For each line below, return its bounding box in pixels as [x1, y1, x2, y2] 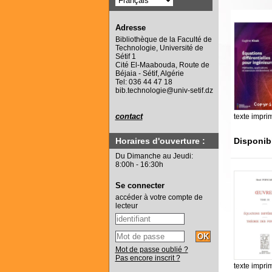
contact [115, 112, 143, 121]
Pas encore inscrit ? [115, 254, 180, 263]
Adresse [115, 23, 146, 33]
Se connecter [115, 181, 165, 191]
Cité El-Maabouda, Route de [115, 61, 209, 70]
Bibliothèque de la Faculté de [115, 35, 212, 44]
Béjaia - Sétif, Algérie [115, 69, 184, 78]
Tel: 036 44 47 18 [115, 78, 172, 87]
